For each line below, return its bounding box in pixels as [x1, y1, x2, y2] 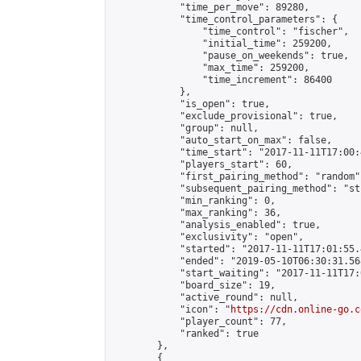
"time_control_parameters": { [112, 14, 338, 25]
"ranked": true [112, 328, 259, 339]
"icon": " [112, 304, 230, 315]
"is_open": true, [112, 98, 270, 110]
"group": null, [112, 122, 259, 134]
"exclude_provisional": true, [112, 110, 338, 122]
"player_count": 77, [112, 316, 287, 327]
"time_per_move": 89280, [112, 2, 309, 13]
